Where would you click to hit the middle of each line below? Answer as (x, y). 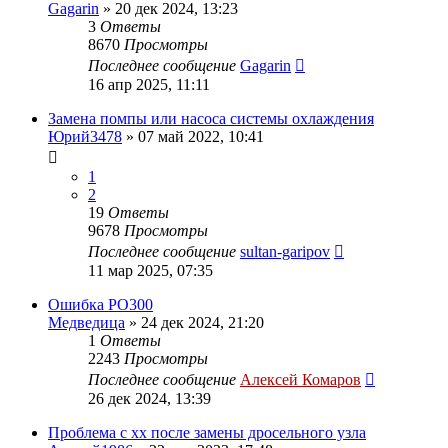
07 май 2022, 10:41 (201, 136)
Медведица (86, 322)
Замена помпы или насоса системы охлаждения (211, 118)
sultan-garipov (285, 251)
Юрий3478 (85, 136)
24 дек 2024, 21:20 (202, 322)
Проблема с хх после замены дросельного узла (207, 432)
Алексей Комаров (300, 379)
